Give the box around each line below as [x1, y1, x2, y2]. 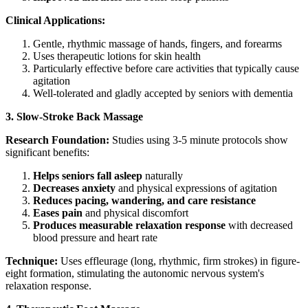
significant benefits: [5, 146, 89, 158]
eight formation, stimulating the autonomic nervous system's [5, 267, 264, 279]
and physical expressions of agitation [115, 181, 277, 194]
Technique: [5, 254, 58, 267]
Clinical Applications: [5, 14, 105, 26]
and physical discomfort [82, 206, 188, 219]
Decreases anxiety [33, 181, 115, 194]
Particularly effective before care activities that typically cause [33, 62, 299, 74]
